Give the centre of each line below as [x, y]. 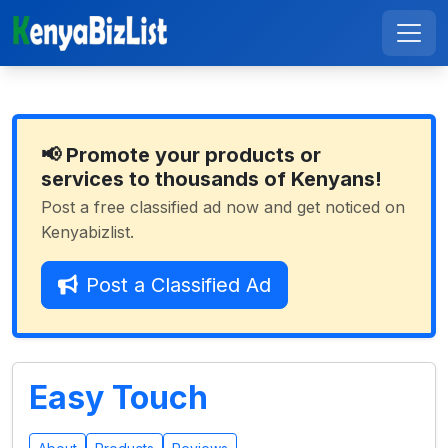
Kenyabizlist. [87, 232]
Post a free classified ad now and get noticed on [223, 207]
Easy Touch [118, 397]
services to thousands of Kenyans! [211, 179]
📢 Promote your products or [181, 155]
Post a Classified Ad [178, 285]
